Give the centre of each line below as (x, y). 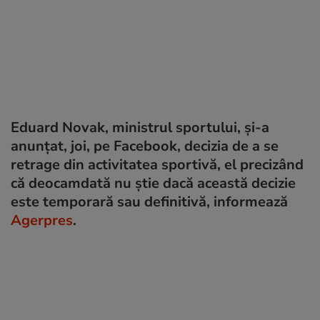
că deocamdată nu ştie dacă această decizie (153, 183)
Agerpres (42, 220)
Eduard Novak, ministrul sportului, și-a (140, 127)
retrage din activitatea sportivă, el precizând (157, 164)
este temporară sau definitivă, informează (149, 201)
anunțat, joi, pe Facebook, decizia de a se (145, 146)
